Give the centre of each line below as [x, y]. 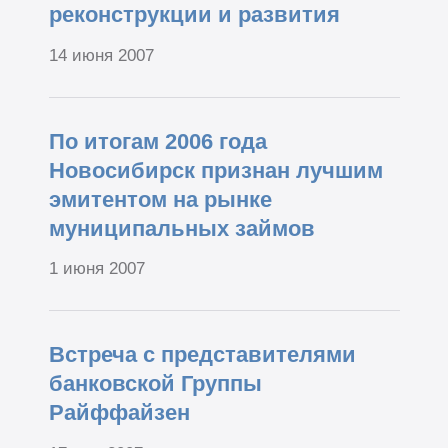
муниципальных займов [181, 228]
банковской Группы [155, 384]
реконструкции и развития [194, 15]
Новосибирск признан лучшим [215, 170]
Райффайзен [119, 413]
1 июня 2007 [96, 269]
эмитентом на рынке [160, 199]
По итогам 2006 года [157, 141]
